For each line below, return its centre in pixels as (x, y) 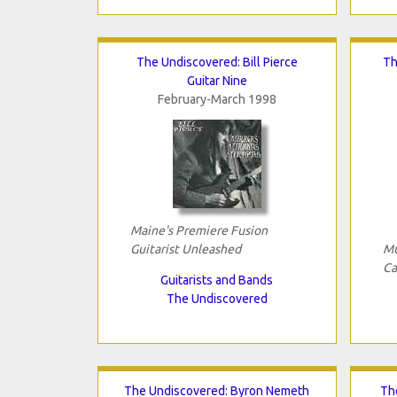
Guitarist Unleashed (185, 249)
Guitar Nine (217, 80)
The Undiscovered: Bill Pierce (217, 62)
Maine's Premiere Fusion (198, 230)
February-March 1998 (217, 99)
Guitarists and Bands (217, 280)
